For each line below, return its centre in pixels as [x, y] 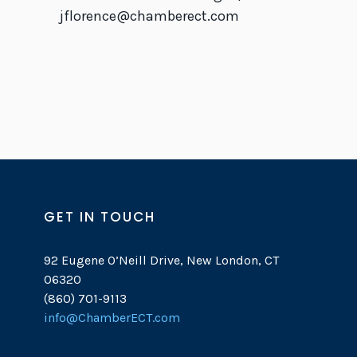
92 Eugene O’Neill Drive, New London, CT [161, 261]
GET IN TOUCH [100, 217]
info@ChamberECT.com [112, 318]
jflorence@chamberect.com [149, 16]
